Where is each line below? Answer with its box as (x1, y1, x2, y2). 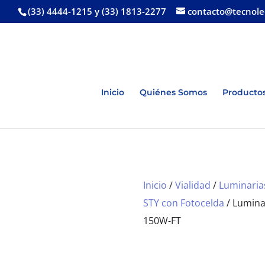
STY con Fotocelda (143, 196, 224, 209)
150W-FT (143, 214, 181, 227)
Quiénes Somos (140, 86, 207, 98)
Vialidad (174, 178, 211, 192)
